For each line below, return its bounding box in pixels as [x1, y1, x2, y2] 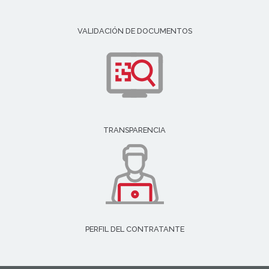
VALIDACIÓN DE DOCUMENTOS [77, 26, 192, 35]
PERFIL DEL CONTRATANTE [85, 225, 184, 234]
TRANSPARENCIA [103, 125, 166, 134]
